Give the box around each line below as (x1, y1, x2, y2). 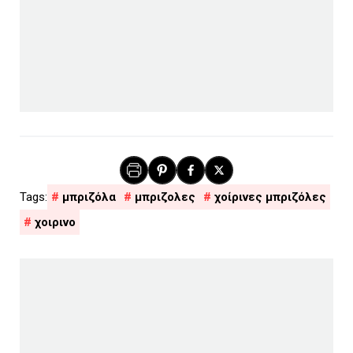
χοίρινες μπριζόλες (214, 189, 326, 204)
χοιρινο (35, 214, 76, 229)
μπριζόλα (62, 189, 116, 204)
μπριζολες (135, 189, 195, 204)
